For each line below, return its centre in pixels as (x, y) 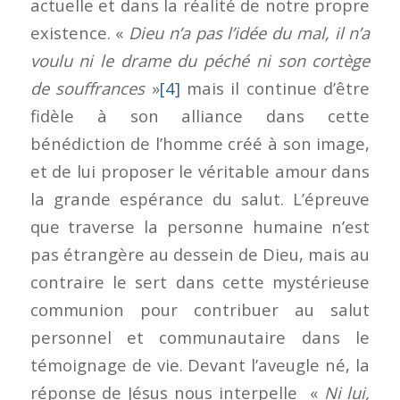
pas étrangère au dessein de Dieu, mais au (200, 254)
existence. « (79, 32)
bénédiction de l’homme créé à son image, (200, 143)
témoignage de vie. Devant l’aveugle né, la (200, 364)
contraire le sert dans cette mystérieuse (200, 281)
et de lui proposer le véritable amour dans (200, 171)
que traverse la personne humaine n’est (200, 226)
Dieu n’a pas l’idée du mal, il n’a (250, 32)
